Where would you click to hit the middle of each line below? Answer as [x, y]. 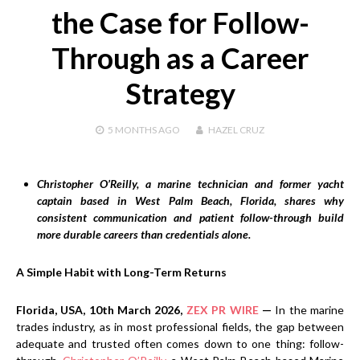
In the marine [310, 309]
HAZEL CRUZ [236, 129]
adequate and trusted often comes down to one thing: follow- [180, 343]
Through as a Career [180, 57]
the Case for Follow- [180, 22]
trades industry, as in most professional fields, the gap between [180, 326]
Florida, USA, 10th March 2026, [101, 309]
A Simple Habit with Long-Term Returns [121, 272]
